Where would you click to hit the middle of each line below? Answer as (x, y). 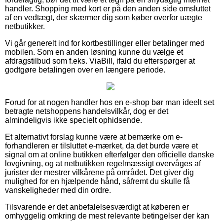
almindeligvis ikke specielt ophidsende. (74, 120)
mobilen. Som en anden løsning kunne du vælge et (94, 52)
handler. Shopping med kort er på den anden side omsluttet (108, 8)
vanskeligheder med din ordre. (58, 190)
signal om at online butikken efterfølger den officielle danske (110, 154)
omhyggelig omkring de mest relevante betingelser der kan (107, 216)
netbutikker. (25, 26)
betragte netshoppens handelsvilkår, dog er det (87, 111)
